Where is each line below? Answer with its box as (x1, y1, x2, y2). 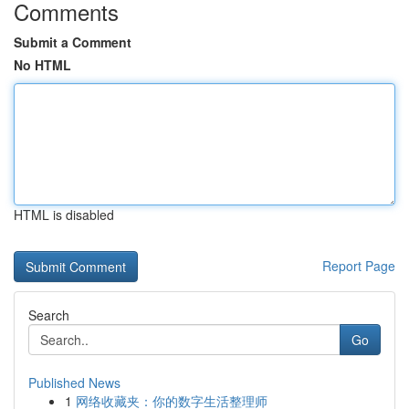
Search (28, 306, 69, 324)
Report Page (322, 257, 395, 275)
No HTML (14, 56, 71, 74)
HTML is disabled (14, 205, 114, 224)
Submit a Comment (14, 33, 131, 51)
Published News (28, 373, 121, 392)
